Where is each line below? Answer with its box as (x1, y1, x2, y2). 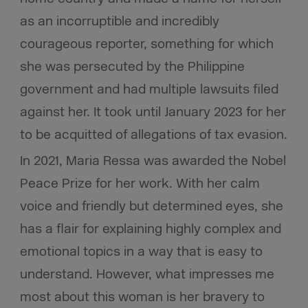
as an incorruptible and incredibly (19, 12, 219, 30)
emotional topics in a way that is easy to (19, 243, 263, 260)
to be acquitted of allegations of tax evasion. (19, 126, 287, 143)
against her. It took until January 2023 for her (19, 103, 286, 120)
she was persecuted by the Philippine (19, 58, 245, 75)
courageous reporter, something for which (19, 35, 274, 52)
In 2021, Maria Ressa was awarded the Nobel (19, 152, 286, 169)
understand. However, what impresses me (19, 265, 274, 283)
